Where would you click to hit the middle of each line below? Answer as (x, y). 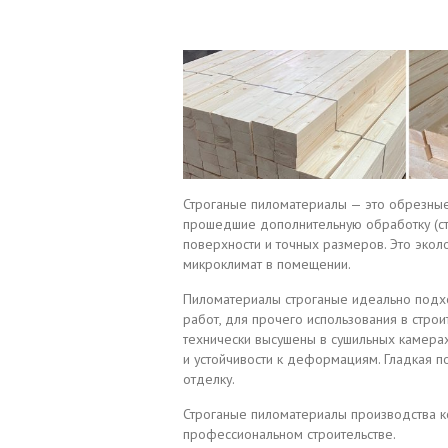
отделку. (210, 378)
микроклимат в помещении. (267, 263)
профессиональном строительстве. (289, 433)
